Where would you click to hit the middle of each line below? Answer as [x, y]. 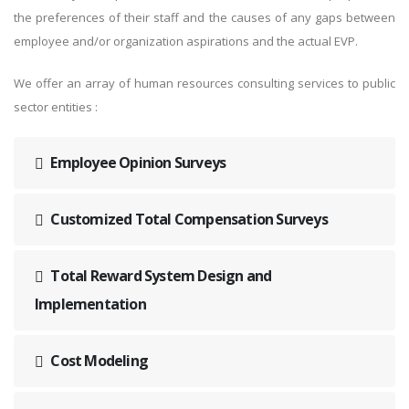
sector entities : [56, 107]
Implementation [90, 304]
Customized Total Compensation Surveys [188, 220]
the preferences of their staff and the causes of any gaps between [204, 18]
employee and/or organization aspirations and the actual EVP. [186, 42]
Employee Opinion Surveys [137, 163]
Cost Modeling [98, 361]
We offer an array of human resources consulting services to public [204, 84]
